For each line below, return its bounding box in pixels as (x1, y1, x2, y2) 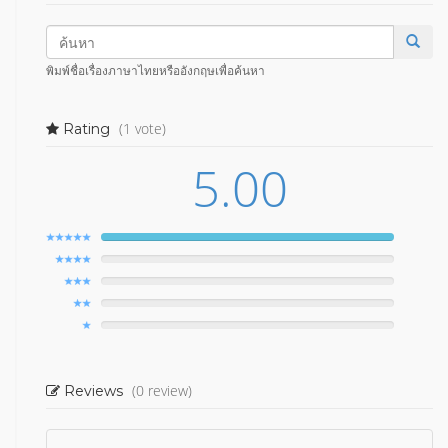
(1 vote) (119, 119, 166, 138)
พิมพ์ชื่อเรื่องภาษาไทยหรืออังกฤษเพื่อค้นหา (46, 62, 265, 78)
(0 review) (132, 381, 192, 400)
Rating (59, 120, 114, 138)
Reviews (60, 382, 127, 400)
